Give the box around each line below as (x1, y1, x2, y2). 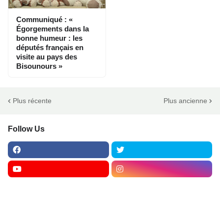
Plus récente (13, 96, 52, 105)
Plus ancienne (164, 96, 207, 105)
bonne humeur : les (16, 34, 82, 43)
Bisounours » (16, 62, 62, 71)
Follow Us (8, 125, 45, 134)
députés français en (16, 43, 83, 52)
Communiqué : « (16, 15, 73, 24)
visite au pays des (16, 53, 77, 61)
